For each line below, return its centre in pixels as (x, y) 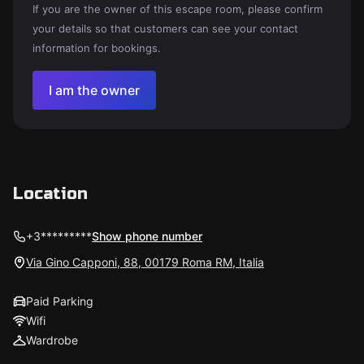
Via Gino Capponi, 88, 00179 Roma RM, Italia (145, 262)
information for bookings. (97, 48)
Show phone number (147, 236)
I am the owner (94, 90)
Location (50, 194)
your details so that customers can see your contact (165, 28)
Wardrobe (52, 340)
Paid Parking (60, 301)
